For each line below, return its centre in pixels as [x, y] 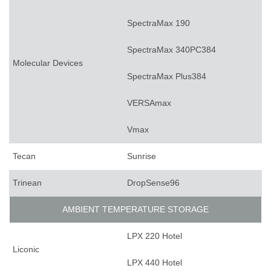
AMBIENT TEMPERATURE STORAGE [135, 210]
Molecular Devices [48, 63]
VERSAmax [149, 103]
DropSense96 [153, 183]
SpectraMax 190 [158, 23]
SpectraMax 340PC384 [171, 50]
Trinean [27, 183]
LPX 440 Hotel [155, 263]
